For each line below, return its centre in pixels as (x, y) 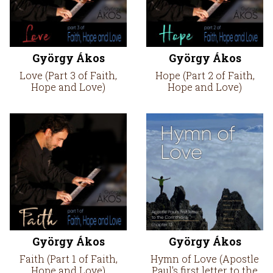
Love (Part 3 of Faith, (68, 75)
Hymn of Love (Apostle (205, 259)
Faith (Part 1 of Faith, (68, 259)
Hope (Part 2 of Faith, (205, 75)
